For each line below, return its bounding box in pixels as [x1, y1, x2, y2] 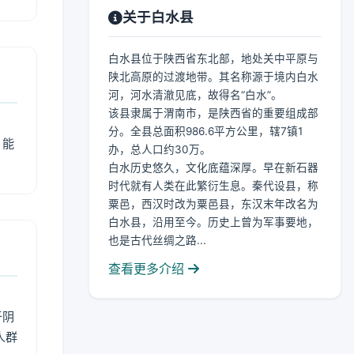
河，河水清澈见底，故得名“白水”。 [108, 88, 282, 101]
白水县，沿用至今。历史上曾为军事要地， [108, 216, 318, 228]
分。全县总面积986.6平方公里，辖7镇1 [108, 125, 303, 137]
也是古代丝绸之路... [108, 234, 206, 247]
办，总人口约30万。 [108, 143, 211, 156]
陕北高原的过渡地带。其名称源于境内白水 [108, 70, 318, 83]
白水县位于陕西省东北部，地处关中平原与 [108, 52, 318, 65]
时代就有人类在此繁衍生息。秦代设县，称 [108, 179, 318, 192]
